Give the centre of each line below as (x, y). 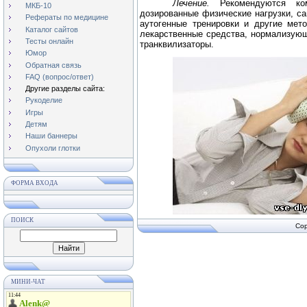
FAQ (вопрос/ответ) (60, 76)
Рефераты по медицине (67, 17)
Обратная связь (53, 65)
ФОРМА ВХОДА (35, 183)
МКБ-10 (38, 6)
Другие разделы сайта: (65, 89)
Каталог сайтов (52, 29)
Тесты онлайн (49, 41)
